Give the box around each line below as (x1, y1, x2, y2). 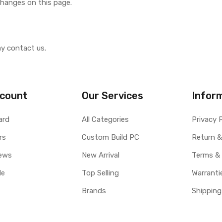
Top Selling (81, 168, 119, 177)
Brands (81, 186, 106, 195)
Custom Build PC (81, 133, 139, 142)
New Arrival (81, 151, 119, 160)
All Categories (81, 115, 129, 124)
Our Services (81, 90, 143, 102)
